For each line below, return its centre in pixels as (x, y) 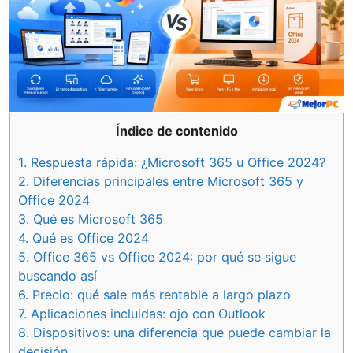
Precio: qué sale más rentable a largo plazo (160, 294)
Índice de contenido (176, 130)
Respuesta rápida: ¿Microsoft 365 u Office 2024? (176, 162)
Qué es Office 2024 (89, 238)
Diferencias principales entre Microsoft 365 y (166, 181)
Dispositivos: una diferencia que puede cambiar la (180, 332)
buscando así (58, 275)
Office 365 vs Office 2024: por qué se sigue (163, 256)
